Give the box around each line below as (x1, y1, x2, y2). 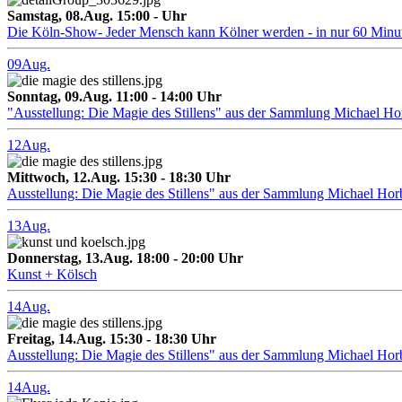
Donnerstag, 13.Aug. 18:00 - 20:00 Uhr (7, 250, 243, 267)
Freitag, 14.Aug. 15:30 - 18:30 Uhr (7, 331, 216, 347)
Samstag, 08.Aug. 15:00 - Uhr (7, 8, 187, 24)
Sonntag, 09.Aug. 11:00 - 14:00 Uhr (7, 89, 222, 105)
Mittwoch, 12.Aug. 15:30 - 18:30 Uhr (7, 170, 231, 186)
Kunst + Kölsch (7, 267, 97, 283)
